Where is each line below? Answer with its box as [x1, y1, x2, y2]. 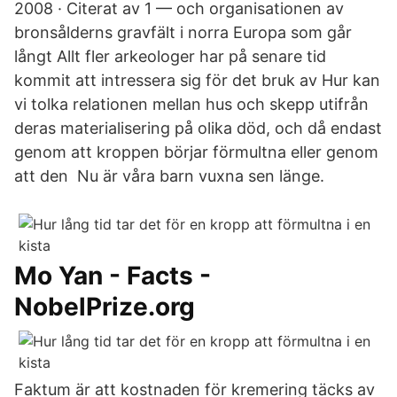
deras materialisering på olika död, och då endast [14, 119, 382, 137]
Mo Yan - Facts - [14, 261, 211, 291]
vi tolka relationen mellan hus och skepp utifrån [14, 95, 369, 113]
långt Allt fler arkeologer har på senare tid [14, 47, 326, 66]
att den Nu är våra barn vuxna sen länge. [14, 167, 324, 185]
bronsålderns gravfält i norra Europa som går [14, 23, 352, 42]
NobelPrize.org [14, 292, 195, 322]
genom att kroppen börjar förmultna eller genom [14, 143, 378, 161]
